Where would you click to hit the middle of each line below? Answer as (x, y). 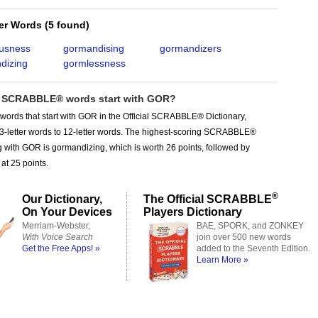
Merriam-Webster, (56, 226)
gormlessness (94, 63)
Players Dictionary (193, 212)
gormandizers (190, 48)
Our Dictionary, (62, 199)
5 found (67, 25)
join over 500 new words (244, 237)
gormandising (93, 48)
